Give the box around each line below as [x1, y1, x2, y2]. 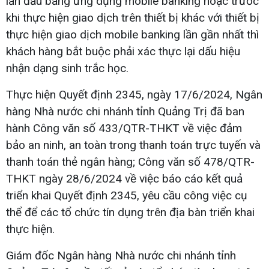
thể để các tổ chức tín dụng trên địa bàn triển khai [6, 205, 255, 219]
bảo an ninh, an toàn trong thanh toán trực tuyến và [6, 138, 261, 152]
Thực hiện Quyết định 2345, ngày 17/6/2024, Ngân [6, 87, 262, 101]
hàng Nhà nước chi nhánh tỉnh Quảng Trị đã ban [6, 104, 244, 118]
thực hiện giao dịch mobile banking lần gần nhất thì [6, 27, 259, 41]
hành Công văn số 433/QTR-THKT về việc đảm [6, 121, 242, 135]
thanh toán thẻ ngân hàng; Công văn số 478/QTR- [6, 154, 255, 169]
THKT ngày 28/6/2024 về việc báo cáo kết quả [6, 171, 243, 186]
